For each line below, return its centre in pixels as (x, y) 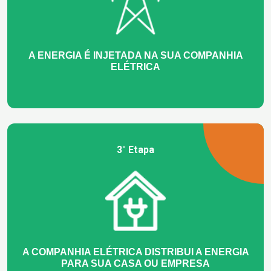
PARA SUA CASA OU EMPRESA (135, 264)
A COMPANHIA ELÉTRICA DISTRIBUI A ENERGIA (135, 252)
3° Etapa (135, 150)
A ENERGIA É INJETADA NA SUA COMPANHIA (135, 56)
